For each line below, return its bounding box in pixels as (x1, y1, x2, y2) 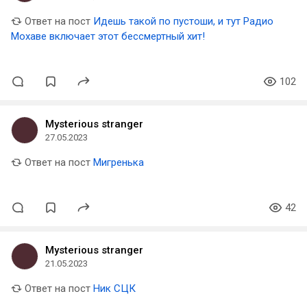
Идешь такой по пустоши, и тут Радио (93, 15, 273, 27)
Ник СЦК (93, 282, 136, 295)
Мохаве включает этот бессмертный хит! (11, 30, 205, 42)
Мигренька (93, 156, 144, 169)
